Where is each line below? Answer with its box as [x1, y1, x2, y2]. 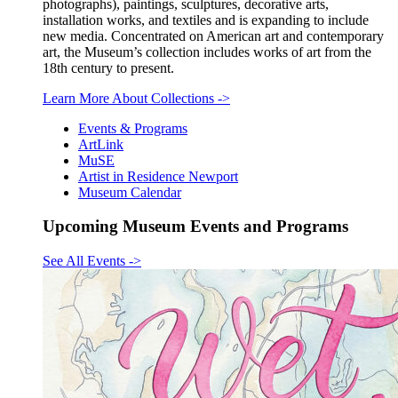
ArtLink [78, 136, 123, 152]
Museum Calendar [78, 184, 181, 200]
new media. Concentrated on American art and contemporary [43, 28, 384, 44]
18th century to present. [43, 60, 174, 76]
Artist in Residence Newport [78, 168, 238, 184]
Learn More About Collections [43, 90, 218, 106]
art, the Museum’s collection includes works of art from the [43, 44, 371, 60]
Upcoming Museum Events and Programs [43, 217, 348, 236]
